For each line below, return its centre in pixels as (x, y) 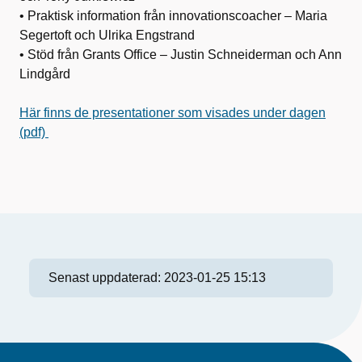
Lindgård (45, 74)
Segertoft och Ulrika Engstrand (107, 36)
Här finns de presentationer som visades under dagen (173, 113)
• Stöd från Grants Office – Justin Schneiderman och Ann (181, 55)
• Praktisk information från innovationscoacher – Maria (173, 16)
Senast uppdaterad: (106, 278)
